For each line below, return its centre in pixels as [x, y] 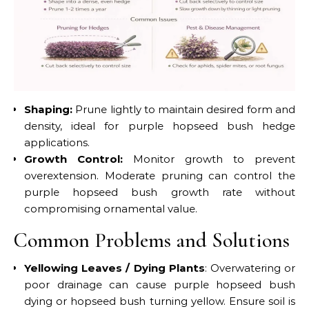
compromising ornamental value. [111, 208]
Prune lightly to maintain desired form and [184, 109]
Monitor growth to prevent [209, 159]
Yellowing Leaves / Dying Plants [114, 268]
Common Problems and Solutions [152, 240]
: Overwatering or [250, 268]
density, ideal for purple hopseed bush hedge [160, 126]
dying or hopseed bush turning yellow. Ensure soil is [160, 301]
